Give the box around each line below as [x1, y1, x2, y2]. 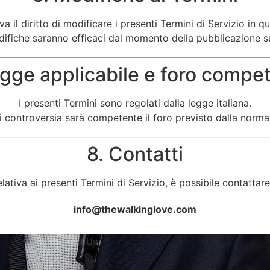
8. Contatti [87, 142, 183, 166]
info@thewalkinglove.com [74, 203, 196, 215]
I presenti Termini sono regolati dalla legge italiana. [19, 97, 251, 109]
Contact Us [49, 236, 98, 248]
